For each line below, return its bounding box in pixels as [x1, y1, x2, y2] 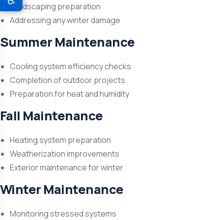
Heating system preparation [10, 135, 111, 145]
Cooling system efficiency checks [10, 61, 131, 72]
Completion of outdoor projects [10, 75, 125, 85]
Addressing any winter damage [10, 15, 120, 26]
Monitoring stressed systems [10, 208, 116, 219]
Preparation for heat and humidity [10, 88, 129, 99]
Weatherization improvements [10, 148, 119, 159]
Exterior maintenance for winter [10, 162, 123, 173]
